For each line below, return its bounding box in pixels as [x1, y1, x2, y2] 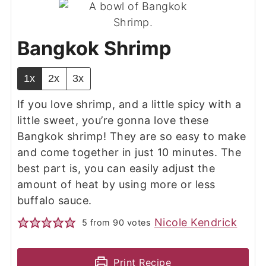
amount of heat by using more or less [17, 178, 216, 191]
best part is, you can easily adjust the [17, 162, 216, 175]
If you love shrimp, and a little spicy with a [17, 98, 242, 111]
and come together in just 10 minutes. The [17, 146, 242, 159]
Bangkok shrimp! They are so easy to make [17, 130, 246, 143]
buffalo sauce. [17, 194, 92, 207]
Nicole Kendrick [154, 216, 237, 229]
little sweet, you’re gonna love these [17, 114, 209, 127]
